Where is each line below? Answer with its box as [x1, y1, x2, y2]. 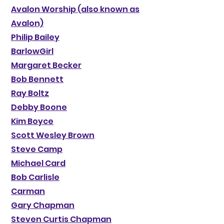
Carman [11, 185, 45, 197]
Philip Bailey [11, 31, 59, 43]
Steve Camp [11, 143, 62, 155]
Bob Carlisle [11, 171, 59, 183]
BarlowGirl [11, 45, 53, 57]
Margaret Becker [11, 59, 81, 71]
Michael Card [11, 157, 65, 169]
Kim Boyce [11, 115, 53, 127]
